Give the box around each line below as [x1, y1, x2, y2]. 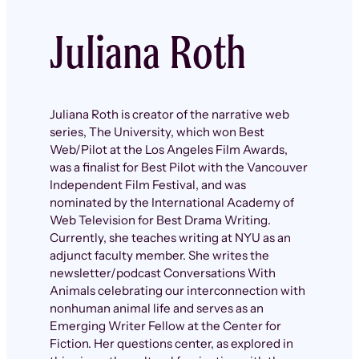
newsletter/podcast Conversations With [49, 264, 276, 280]
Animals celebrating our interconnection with [49, 282, 305, 298]
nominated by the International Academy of [49, 194, 294, 210]
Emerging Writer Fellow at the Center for [49, 317, 281, 333]
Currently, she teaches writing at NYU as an [49, 229, 291, 245]
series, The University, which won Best [49, 123, 264, 139]
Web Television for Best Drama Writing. [49, 212, 271, 228]
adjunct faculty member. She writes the [49, 247, 269, 263]
